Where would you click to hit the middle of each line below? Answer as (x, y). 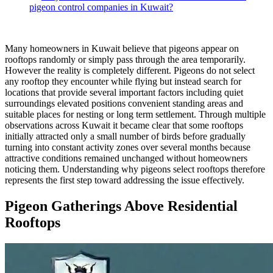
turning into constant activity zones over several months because (128, 147)
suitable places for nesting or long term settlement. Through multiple (135, 114)
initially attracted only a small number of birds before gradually (125, 136)
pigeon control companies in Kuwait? (101, 7)
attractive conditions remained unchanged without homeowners (126, 158)
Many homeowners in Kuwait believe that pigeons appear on (122, 48)
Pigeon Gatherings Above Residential (121, 206)
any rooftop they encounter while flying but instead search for (123, 81)
